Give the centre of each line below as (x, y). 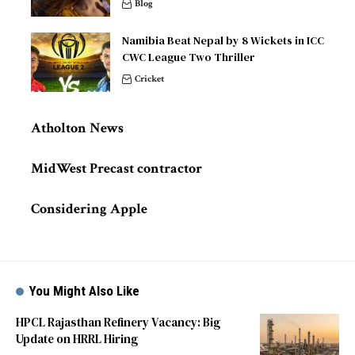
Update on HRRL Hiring (77, 339)
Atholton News (77, 128)
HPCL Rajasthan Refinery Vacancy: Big (118, 322)
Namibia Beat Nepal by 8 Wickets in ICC (223, 40)
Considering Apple (89, 209)
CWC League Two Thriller (189, 57)
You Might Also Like (85, 291)
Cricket (150, 79)
